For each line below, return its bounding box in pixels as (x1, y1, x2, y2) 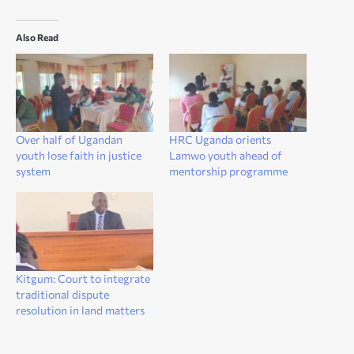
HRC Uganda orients (169, 133, 271, 147)
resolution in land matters (16, 303, 145, 317)
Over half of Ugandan (16, 133, 122, 147)
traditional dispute (16, 287, 109, 301)
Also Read (16, 31, 58, 43)
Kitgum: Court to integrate (16, 271, 150, 285)
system (16, 164, 51, 179)
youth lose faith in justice (16, 149, 141, 163)
